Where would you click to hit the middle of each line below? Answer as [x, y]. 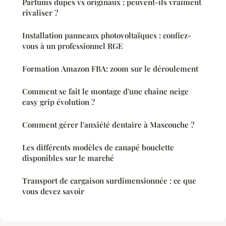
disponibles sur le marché [68, 158]
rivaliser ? [40, 12]
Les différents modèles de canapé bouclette [98, 147]
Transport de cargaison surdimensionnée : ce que [109, 180]
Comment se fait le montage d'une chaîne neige [105, 91]
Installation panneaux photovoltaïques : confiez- [107, 35]
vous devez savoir [53, 191]
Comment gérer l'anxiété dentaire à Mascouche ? [108, 124]
